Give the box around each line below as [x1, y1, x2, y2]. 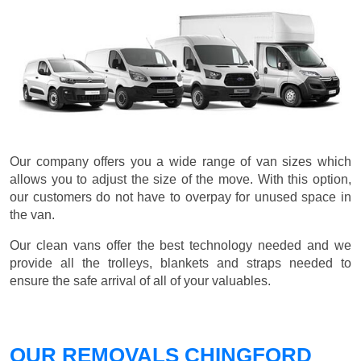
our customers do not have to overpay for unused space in [10, 190, 351, 205]
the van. [10, 208, 55, 222]
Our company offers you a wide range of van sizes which [10, 155, 351, 169]
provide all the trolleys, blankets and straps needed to [10, 256, 351, 271]
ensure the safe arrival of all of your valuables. [10, 274, 271, 288]
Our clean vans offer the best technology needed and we [10, 239, 351, 253]
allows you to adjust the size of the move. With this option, [10, 172, 351, 187]
